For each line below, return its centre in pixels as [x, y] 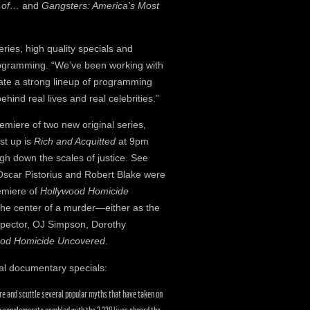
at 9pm [134, 142]
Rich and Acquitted [76, 142]
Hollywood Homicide [84, 191]
